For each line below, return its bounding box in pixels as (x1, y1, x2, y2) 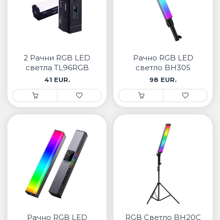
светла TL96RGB (25, 63, 89, 72)
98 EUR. (149, 76, 177, 83)
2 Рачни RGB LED (24, 53, 90, 62)
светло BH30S (136, 63, 191, 72)
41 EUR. (44, 76, 70, 83)
